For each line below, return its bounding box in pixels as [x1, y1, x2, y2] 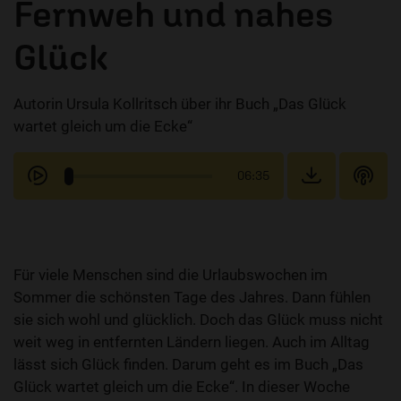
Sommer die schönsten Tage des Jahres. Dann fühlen [13, 288, 371, 307]
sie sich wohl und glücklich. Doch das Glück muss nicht [13, 311, 383, 329]
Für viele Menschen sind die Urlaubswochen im [13, 266, 328, 285]
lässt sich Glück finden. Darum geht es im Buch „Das [13, 355, 363, 374]
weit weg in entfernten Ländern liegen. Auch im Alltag [13, 333, 370, 352]
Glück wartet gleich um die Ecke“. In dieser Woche [13, 378, 350, 397]
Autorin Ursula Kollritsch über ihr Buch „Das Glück [13, 95, 346, 114]
